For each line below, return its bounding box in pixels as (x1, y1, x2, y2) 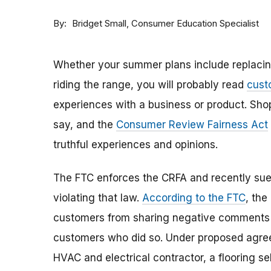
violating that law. (53, 192, 142, 204)
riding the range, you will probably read (53, 79, 247, 91)
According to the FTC (142, 192, 246, 204)
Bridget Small (72, 18, 126, 30)
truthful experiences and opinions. (53, 139, 218, 151)
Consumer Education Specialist (131, 18, 259, 29)
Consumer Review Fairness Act (116, 119, 268, 131)
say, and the (53, 119, 116, 131)
